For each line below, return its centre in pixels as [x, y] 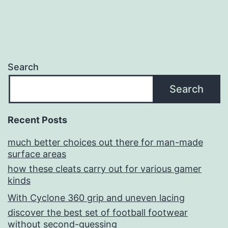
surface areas [37, 154]
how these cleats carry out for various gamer [105, 169]
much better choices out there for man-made [105, 142]
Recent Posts [37, 120]
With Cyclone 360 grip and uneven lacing [96, 198]
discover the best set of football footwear [98, 213]
